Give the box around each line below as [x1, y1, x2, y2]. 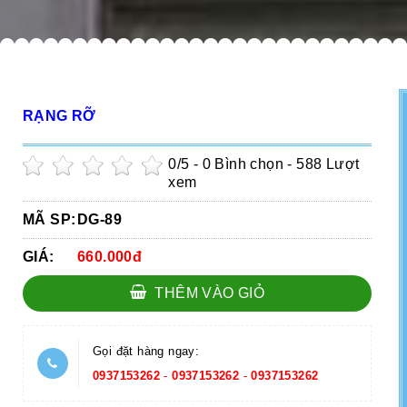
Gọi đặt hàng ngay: [93, 344, 200, 358]
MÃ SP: [23, 212, 76, 227]
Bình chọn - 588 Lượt [211, 156, 360, 172]
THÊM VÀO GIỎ [151, 285, 265, 301]
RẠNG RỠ [23, 108, 96, 124]
